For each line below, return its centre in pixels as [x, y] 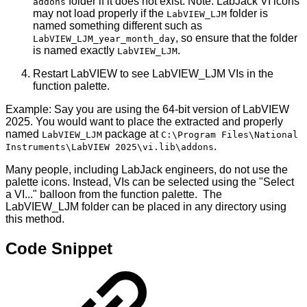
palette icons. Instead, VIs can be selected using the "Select [150, 182]
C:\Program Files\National [230, 135]
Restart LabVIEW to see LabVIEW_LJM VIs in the [153, 74]
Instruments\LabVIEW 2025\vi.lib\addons [110, 147]
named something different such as [118, 26]
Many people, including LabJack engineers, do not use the [147, 170]
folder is [247, 14]
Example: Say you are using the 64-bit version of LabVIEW [147, 110]
